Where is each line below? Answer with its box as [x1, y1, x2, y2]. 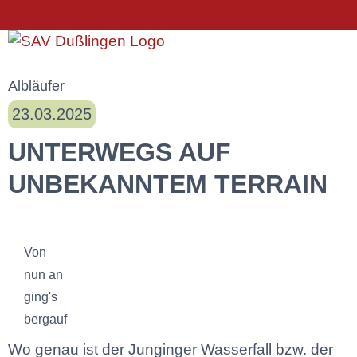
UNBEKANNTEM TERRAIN [8, 170, 328, 199]
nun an [24, 267, 63, 281]
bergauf [24, 312, 67, 326]
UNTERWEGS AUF [8, 138, 231, 167]
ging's [24, 289, 57, 304]
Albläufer [8, 78, 65, 94]
